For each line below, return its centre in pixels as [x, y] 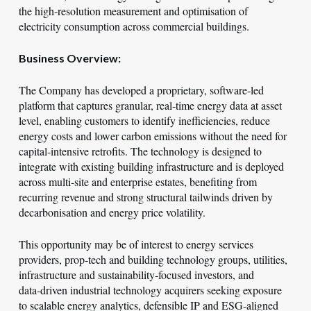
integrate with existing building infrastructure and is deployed [151, 166]
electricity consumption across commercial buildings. [134, 26]
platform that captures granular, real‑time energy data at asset [150, 105]
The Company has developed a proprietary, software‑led [141, 90]
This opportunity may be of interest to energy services [136, 244]
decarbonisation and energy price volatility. [112, 212]
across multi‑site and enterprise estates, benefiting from [137, 182]
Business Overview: [69, 58]
